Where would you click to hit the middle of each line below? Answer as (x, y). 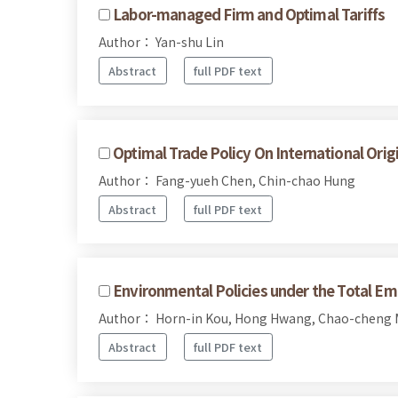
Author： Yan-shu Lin (161, 42)
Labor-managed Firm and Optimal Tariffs (249, 15)
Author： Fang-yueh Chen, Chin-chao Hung (227, 180)
